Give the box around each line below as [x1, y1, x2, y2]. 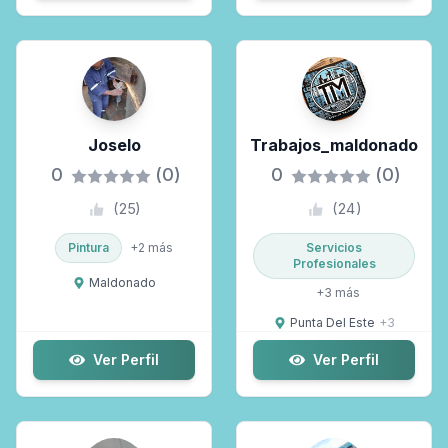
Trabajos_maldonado [250, 135, 418, 155]
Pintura [68, 240, 109, 255]
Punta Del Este [289, 315, 375, 330]
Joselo [87, 135, 141, 155]
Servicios [306, 240, 362, 255]
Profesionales [292, 256, 376, 271]
